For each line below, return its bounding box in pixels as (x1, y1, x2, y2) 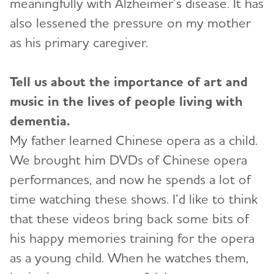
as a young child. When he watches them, (10, 250, 248, 266)
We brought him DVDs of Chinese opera (10, 152, 247, 168)
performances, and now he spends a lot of (10, 171, 251, 188)
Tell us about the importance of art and (10, 73, 248, 90)
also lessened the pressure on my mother (10, 15, 251, 31)
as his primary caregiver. (10, 34, 148, 51)
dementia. (10, 113, 70, 129)
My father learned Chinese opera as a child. (10, 132, 257, 149)
